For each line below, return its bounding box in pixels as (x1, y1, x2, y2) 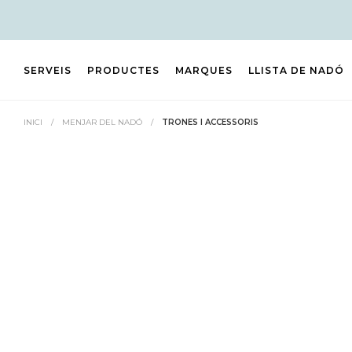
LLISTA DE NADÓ (248, 64, 344, 76)
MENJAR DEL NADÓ (62, 117, 142, 127)
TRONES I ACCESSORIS (162, 117, 258, 127)
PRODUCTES (87, 64, 159, 76)
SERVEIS (24, 64, 71, 76)
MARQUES (175, 64, 233, 76)
